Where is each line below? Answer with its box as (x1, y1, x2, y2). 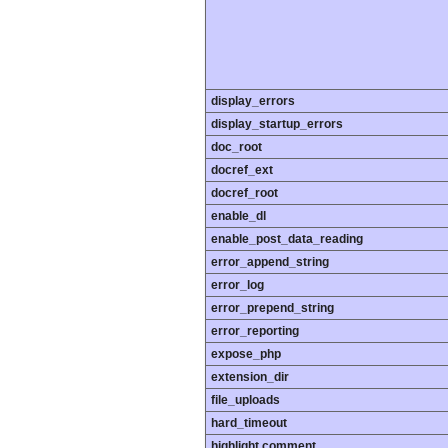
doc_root (211, 140, 262, 155)
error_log (211, 278, 264, 293)
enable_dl (211, 209, 266, 224)
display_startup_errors (211, 117, 343, 132)
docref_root (211, 186, 278, 201)
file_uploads (211, 393, 280, 408)
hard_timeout (211, 416, 287, 431)
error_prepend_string (211, 301, 334, 316)
